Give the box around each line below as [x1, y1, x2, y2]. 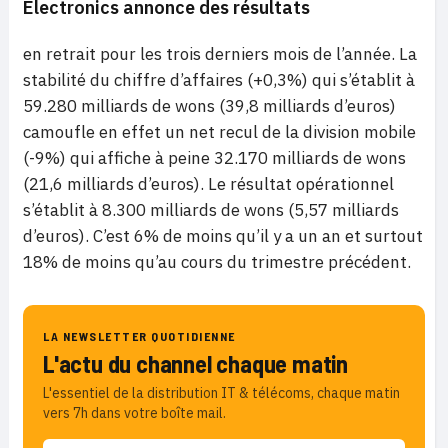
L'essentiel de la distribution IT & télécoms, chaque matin [43, 384, 400, 402]
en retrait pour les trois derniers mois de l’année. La [23, 43, 417, 65]
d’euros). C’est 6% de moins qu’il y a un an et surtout [23, 225, 423, 247]
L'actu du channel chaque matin [43, 349, 348, 378]
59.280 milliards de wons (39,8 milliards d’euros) [23, 95, 396, 117]
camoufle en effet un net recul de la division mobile [23, 121, 416, 143]
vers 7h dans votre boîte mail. [43, 404, 226, 422]
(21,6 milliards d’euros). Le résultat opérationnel [23, 173, 394, 195]
